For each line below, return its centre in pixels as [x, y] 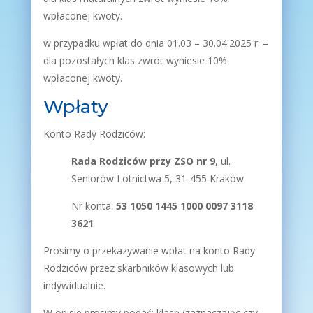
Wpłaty [75, 107]
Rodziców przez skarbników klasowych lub [138, 268]
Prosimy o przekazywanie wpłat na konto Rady [149, 250]
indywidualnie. [74, 285]
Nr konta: [93, 206]
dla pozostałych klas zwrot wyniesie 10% [135, 60]
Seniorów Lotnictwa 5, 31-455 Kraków [157, 179]
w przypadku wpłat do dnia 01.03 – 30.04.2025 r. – [155, 43]
